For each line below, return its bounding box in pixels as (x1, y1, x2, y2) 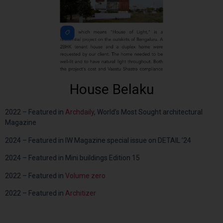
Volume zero (65, 171, 106, 180)
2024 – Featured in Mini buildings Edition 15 (5, 154, 140, 162)
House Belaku (69, 81, 154, 98)
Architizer (65, 189, 96, 197)
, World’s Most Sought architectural (94, 108, 203, 116)
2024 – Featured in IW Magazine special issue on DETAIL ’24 (5, 136, 191, 144)
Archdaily (65, 108, 94, 116)
